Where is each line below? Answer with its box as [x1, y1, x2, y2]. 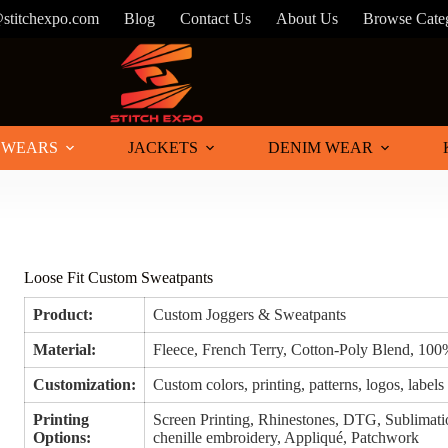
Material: [33, 341, 97, 359]
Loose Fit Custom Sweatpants [24, 269, 214, 287]
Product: [33, 306, 94, 324]
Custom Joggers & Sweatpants [153, 306, 347, 324]
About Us [276, 10, 339, 27]
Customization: [33, 376, 137, 394]
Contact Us [180, 10, 252, 27]
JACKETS [128, 139, 198, 156]
